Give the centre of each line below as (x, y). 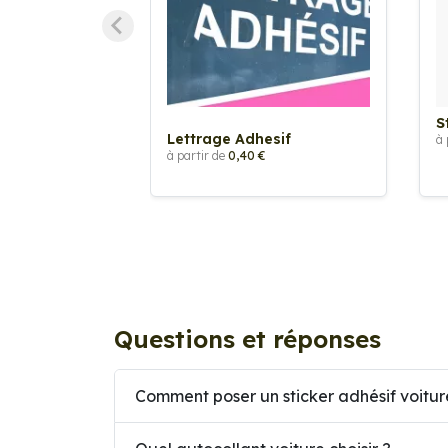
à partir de (197, 155)
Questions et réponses (247, 339)
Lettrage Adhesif (229, 139)
